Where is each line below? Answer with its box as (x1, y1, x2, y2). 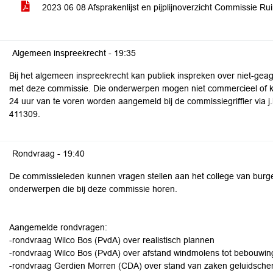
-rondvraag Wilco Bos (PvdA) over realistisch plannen (9, 235, 214, 245)
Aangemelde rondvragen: (9, 222, 107, 232)
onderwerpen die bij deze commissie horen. (9, 184, 177, 194)
